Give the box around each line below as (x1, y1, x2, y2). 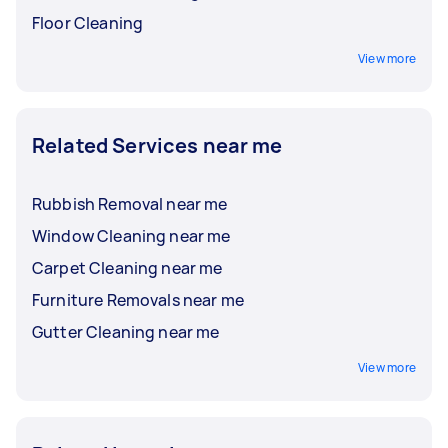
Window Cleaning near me (32, 224, 231, 247)
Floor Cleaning (32, 11, 144, 34)
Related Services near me (32, 131, 283, 159)
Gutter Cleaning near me (32, 320, 220, 343)
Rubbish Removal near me (32, 192, 228, 215)
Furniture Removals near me (32, 288, 244, 311)
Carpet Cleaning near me (32, 256, 223, 279)
